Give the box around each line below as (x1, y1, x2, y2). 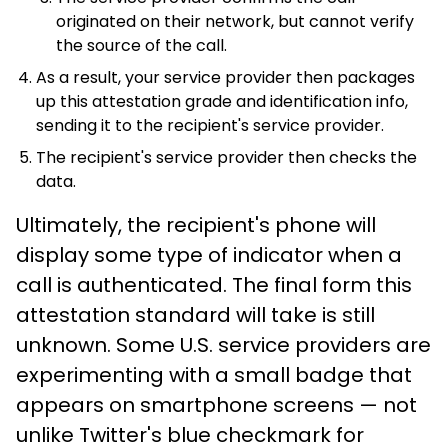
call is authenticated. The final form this (16, 270, 412, 299)
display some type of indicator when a (16, 240, 402, 269)
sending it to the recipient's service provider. (36, 113, 384, 137)
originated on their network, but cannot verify (56, 9, 414, 33)
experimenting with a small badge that (16, 360, 412, 389)
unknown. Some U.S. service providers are (16, 330, 431, 359)
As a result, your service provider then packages (36, 65, 415, 89)
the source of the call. (56, 33, 227, 57)
